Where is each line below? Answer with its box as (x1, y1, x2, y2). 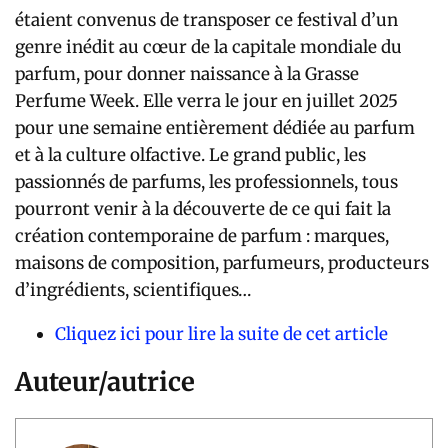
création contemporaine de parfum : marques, (15, 225, 389, 248)
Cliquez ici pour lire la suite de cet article (55, 323, 388, 346)
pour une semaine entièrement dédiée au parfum (15, 117, 415, 140)
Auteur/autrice (15, 366, 195, 399)
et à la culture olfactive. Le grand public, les (15, 144, 366, 167)
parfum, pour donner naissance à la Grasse (15, 63, 359, 86)
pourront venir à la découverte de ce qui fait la (15, 198, 391, 221)
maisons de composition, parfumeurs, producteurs (15, 252, 429, 275)
